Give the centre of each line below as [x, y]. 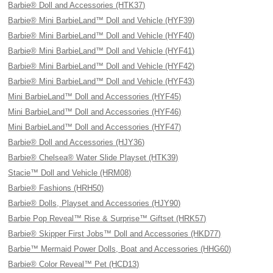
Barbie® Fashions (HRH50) [56, 188]
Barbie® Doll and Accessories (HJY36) [76, 142]
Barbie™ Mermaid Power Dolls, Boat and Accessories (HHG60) [120, 249]
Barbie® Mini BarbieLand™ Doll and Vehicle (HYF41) [101, 51]
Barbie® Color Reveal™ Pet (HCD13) [74, 264]
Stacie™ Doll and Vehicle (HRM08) [70, 173]
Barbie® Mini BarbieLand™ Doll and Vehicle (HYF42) [101, 66]
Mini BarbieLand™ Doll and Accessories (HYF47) [95, 127]
